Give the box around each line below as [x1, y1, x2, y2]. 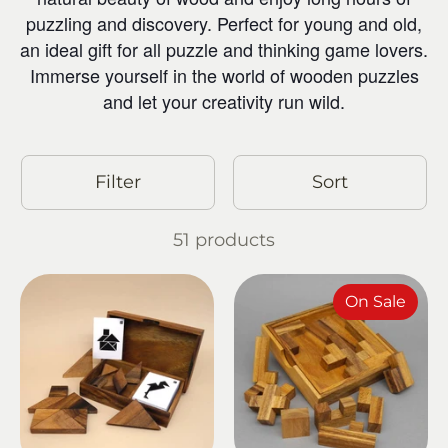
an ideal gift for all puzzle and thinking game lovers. [20, 35, 428, 62]
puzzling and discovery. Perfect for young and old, [26, 9, 422, 36]
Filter [95, 170, 141, 193]
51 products [173, 228, 275, 251]
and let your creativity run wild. [103, 87, 345, 114]
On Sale [345, 291, 407, 311]
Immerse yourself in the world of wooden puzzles [29, 61, 419, 88]
